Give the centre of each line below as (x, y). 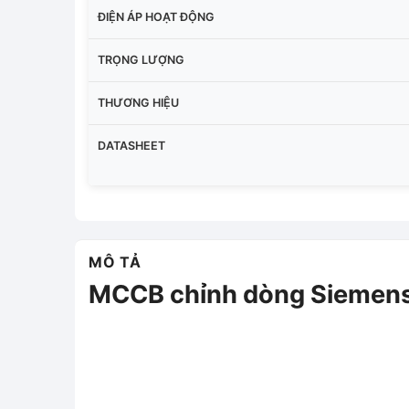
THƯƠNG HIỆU (138, 102)
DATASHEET (131, 145)
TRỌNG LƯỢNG (141, 59)
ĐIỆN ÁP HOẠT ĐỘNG (156, 16)
